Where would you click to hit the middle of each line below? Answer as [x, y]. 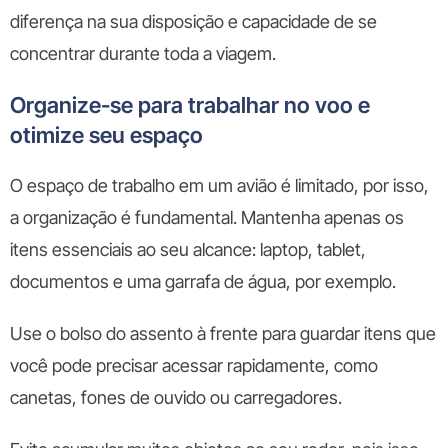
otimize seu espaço [109, 135]
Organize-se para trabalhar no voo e [190, 105]
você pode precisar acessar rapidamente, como [194, 365]
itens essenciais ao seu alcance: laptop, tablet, [188, 249]
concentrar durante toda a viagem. [143, 53]
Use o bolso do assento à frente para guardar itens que [223, 333]
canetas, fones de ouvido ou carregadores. [176, 397]
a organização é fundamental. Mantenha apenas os [207, 217]
